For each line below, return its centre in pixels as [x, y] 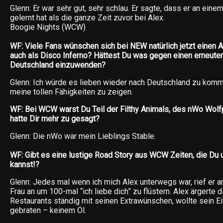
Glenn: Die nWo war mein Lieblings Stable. [83, 136]
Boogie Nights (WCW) [48, 27]
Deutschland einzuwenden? [58, 65]
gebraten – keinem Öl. [48, 210]
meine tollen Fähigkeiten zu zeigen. [71, 92]
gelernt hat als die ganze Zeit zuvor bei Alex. [87, 18]
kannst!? [25, 165]
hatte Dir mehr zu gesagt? [55, 119]
